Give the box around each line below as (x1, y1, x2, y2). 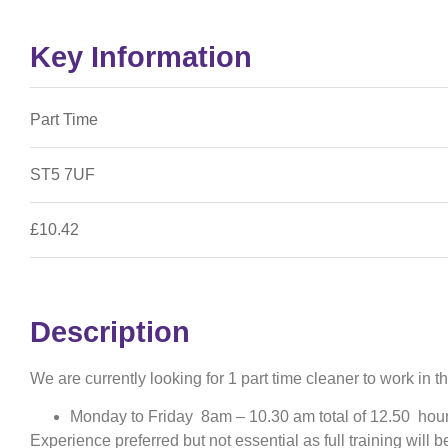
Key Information (30, 40, 252, 73)
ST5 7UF (30, 165, 95, 183)
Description (30, 315, 190, 348)
